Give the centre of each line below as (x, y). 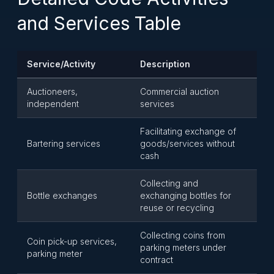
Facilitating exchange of (188, 131)
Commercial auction (180, 91)
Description (165, 64)
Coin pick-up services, (72, 241)
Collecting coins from (183, 235)
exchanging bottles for (186, 195)
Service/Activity (61, 64)
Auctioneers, (52, 91)
